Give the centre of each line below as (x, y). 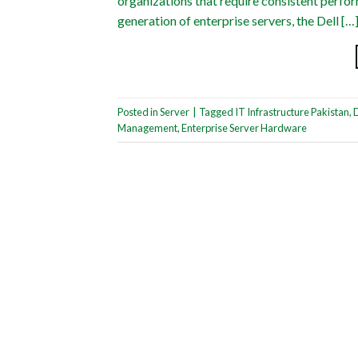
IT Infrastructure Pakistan (292, 111)
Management (147, 127)
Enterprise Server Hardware (244, 127)
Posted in (139, 111)
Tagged (217, 111)
